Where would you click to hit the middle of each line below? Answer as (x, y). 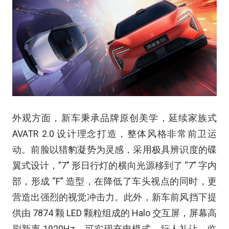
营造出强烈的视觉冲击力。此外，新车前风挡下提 (114, 197)
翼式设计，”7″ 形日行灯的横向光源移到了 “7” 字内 (114, 165)
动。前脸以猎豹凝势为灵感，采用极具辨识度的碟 (114, 149)
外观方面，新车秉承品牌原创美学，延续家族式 (114, 118)
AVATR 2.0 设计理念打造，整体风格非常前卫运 (114, 133)
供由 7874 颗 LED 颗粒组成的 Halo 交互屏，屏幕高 (114, 213)
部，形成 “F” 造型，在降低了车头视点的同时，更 (114, 181)
